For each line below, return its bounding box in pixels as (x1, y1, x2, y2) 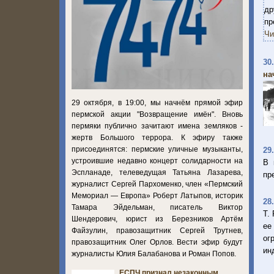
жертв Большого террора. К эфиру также (72, 133, 243, 142)
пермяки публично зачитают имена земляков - (72, 121, 243, 130)
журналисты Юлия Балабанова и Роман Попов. (72, 249, 238, 258)
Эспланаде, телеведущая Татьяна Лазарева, (72, 168, 243, 177)
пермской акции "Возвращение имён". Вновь (72, 109, 243, 119)
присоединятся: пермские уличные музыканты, (72, 144, 243, 154)
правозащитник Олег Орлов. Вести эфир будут (72, 237, 243, 246)
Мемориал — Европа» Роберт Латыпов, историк (72, 191, 243, 200)
